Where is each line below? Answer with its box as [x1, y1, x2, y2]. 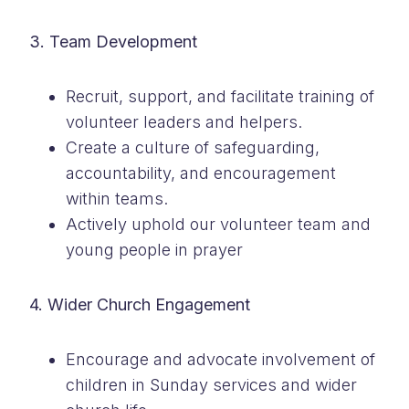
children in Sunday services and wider [66, 374, 357, 394]
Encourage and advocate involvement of [66, 349, 375, 369]
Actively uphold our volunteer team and [66, 214, 371, 234]
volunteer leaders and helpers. [66, 111, 302, 131]
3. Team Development [29, 31, 197, 51]
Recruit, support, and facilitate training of [66, 86, 374, 106]
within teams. [66, 188, 168, 208]
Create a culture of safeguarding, [66, 137, 320, 157]
